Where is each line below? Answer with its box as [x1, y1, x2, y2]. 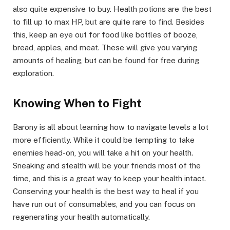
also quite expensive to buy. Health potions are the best [13, 4, 212, 13]
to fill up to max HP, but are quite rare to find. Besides [13, 17, 204, 26]
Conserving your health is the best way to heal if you [13, 186, 199, 196]
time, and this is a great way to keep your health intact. [13, 174, 206, 183]
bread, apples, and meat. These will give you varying [13, 43, 197, 52]
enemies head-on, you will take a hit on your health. [13, 148, 193, 157]
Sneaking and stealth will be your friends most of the [13, 161, 201, 170]
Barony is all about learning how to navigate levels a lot [13, 122, 208, 131]
